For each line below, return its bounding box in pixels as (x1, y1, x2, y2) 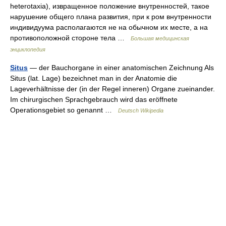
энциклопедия (10, 46, 45, 52)
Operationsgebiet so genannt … (10, 106, 118, 114)
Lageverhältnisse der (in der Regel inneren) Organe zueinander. (10, 85, 215, 93)
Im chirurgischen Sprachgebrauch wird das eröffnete (10, 95, 178, 103)
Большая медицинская (131, 35, 189, 41)
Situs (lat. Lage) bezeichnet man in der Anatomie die (10, 74, 177, 82)
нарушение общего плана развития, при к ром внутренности (10, 13, 211, 21)
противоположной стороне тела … (10, 34, 131, 42)
